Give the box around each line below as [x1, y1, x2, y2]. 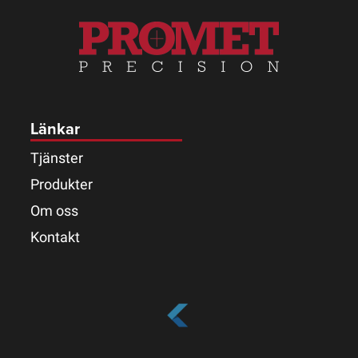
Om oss [30, 202, 78, 219]
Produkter [30, 176, 93, 193]
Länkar [30, 120, 80, 139]
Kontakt [30, 229, 80, 245]
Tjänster [30, 149, 83, 166]
